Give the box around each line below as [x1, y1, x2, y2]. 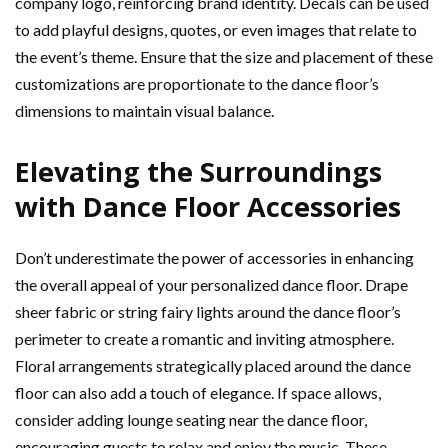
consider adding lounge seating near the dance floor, [15, 410, 367, 429]
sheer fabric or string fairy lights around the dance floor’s [15, 302, 401, 321]
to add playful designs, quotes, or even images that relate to [15, 20, 417, 39]
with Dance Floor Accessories [15, 188, 401, 225]
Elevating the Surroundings [15, 153, 382, 190]
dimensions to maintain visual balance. [15, 101, 274, 120]
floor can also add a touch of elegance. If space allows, [15, 383, 381, 402]
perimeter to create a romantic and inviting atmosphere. [15, 329, 394, 348]
